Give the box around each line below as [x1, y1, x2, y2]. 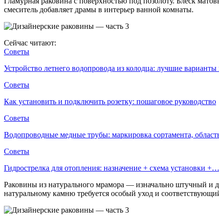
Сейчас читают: [4, 38, 56, 47]
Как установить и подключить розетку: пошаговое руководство [4, 97, 216, 106]
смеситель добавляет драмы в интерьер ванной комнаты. [4, 5, 194, 14]
